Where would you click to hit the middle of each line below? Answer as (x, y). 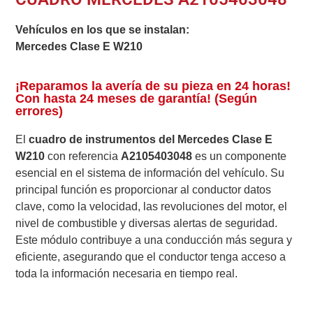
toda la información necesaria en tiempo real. (127, 273)
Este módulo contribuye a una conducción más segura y (154, 240)
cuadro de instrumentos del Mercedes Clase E (151, 139)
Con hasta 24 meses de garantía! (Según (137, 98)
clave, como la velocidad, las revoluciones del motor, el (152, 206)
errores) (39, 111)
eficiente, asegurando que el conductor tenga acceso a (151, 256)
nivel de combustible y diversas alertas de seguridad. (147, 223)
